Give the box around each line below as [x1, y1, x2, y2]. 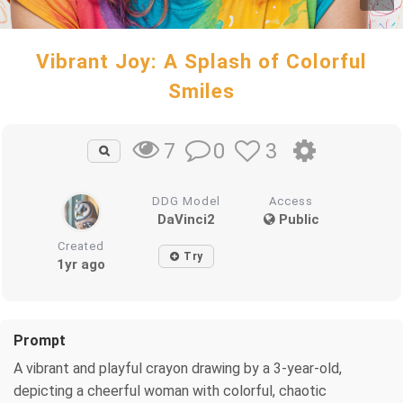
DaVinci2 [157, 210, 216, 228]
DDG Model [152, 193, 221, 208]
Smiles [168, 79, 235, 103]
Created [58, 238, 105, 253]
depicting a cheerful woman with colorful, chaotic [13, 381, 327, 399]
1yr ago [57, 255, 106, 273]
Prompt [13, 331, 66, 349]
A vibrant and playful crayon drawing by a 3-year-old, [13, 359, 342, 377]
